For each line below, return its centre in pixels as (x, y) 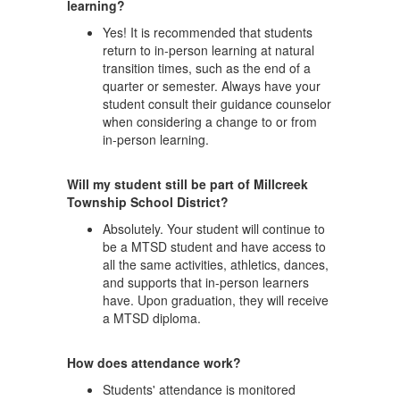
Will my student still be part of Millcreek (187, 184)
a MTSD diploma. (154, 318)
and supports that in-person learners (206, 282)
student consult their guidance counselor (217, 104)
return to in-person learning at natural (208, 50)
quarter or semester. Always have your (212, 86)
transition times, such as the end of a (207, 68)
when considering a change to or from (210, 121)
